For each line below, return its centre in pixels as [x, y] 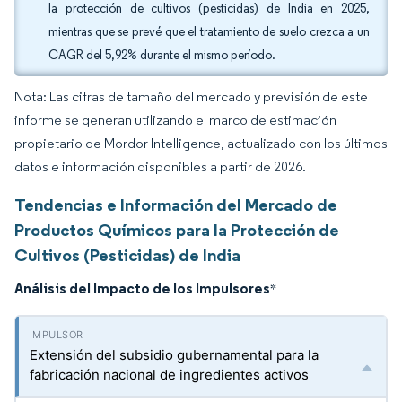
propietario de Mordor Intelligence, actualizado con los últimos [201, 143]
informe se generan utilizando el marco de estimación [175, 120]
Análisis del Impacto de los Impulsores [142, 288]
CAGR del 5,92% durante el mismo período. [162, 55]
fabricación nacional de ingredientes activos [169, 375]
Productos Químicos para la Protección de [177, 230]
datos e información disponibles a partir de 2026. [160, 166]
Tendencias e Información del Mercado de [176, 205]
